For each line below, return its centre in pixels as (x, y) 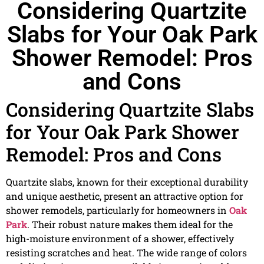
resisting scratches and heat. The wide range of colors (126, 253)
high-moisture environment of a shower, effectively (120, 239)
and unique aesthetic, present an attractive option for (125, 196)
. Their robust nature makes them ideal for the (130, 225)
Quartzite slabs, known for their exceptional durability (127, 182)
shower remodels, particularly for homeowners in (118, 210)
